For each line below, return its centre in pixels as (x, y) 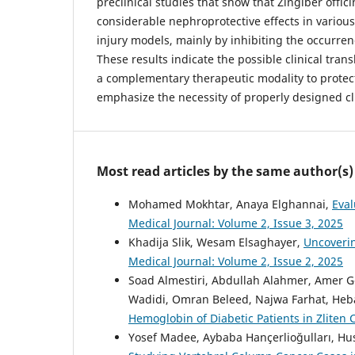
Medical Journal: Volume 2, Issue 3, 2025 (236, 223)
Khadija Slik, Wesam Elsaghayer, (216, 242)
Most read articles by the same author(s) (225, 172)
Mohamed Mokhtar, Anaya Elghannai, (230, 204)
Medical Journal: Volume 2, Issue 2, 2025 (236, 261)
